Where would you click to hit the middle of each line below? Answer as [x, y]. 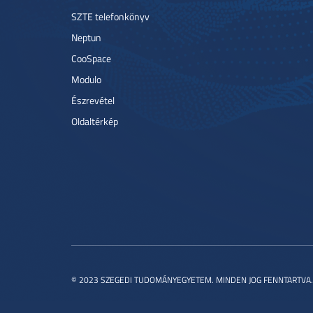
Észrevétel [93, 100]
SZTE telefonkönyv [110, 16]
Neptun [86, 37]
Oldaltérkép [95, 121]
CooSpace [91, 58]
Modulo [86, 79]
